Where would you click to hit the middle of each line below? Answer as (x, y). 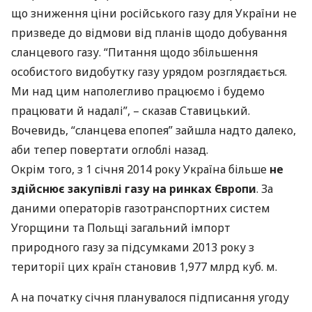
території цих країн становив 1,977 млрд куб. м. (144, 267)
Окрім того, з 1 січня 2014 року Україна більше (140, 169)
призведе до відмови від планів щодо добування (149, 33)
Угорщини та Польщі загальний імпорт (121, 228)
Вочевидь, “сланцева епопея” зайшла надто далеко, (154, 130)
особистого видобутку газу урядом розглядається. (149, 72)
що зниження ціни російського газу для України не (154, 13)
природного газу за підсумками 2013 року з (133, 247)
